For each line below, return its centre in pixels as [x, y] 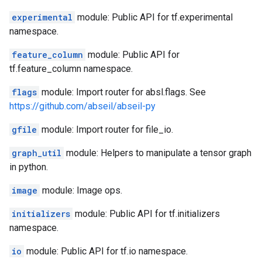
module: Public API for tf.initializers [146, 214]
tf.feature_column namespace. [71, 69]
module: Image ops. [81, 190]
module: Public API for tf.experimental [154, 17]
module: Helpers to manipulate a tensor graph [158, 153]
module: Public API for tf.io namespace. [106, 251]
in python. [29, 167]
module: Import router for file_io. [106, 130]
